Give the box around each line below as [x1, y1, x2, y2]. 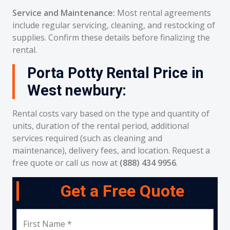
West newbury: [27, 82, 126, 99]
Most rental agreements [115, 7, 211, 18]
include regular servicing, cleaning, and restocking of [12, 20, 215, 31]
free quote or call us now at [12, 157, 120, 168]
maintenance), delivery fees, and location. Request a [12, 145, 210, 156]
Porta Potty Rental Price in [27, 64, 204, 82]
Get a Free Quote [61, 181, 184, 201]
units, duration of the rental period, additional [12, 120, 189, 131]
